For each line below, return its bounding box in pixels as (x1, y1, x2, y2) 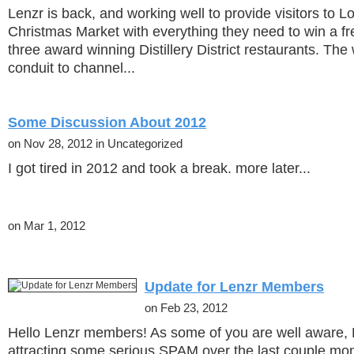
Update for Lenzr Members (145, 279, 324, 295)
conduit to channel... (8, 60, 135, 76)
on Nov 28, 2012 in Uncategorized (8, 137, 183, 150)
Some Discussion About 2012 (8, 115, 206, 130)
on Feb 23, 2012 (145, 302, 228, 314)
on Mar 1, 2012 (8, 220, 85, 232)
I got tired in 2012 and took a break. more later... (8, 160, 311, 176)
